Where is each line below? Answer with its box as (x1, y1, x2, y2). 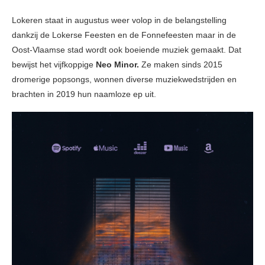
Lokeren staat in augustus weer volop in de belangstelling (12, 15, 227, 25)
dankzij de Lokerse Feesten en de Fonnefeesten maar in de (12, 30, 236, 40)
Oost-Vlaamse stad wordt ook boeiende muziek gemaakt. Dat (12, 45, 241, 55)
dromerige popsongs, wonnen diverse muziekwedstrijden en (12, 75, 237, 85)
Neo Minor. (96, 60, 139, 70)
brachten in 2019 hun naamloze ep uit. (12, 89, 156, 99)
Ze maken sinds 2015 (139, 60, 222, 70)
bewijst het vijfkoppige (12, 60, 96, 70)
